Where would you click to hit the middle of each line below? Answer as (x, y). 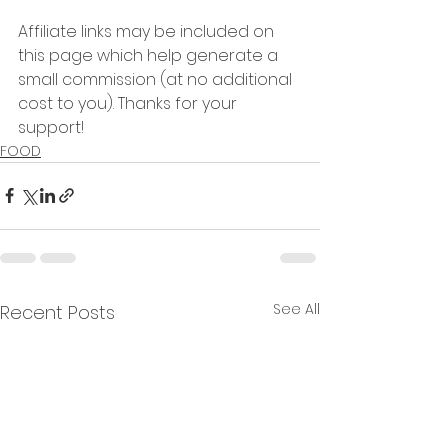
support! (55, 127)
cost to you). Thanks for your (129, 103)
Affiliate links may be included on (148, 31)
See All (296, 308)
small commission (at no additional (157, 79)
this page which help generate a (150, 55)
